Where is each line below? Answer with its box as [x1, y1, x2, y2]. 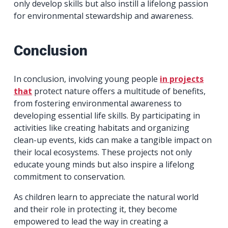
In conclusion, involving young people [14, 73, 160, 84]
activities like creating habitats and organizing [14, 122, 190, 133]
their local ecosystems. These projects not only [14, 146, 192, 158]
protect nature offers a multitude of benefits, [32, 85, 206, 97]
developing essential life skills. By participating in [14, 109, 201, 121]
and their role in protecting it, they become [14, 203, 178, 215]
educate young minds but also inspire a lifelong [14, 158, 195, 170]
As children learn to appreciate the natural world [14, 191, 199, 203]
